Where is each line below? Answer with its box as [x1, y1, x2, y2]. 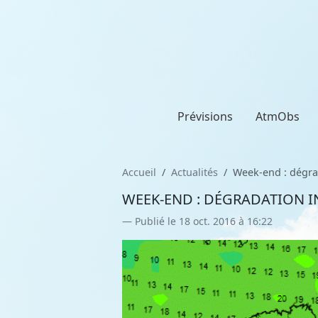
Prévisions [177, 109, 233, 124]
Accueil [122, 165, 156, 179]
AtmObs [256, 109, 300, 124]
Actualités [171, 165, 218, 179]
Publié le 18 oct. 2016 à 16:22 [135, 214, 273, 228]
